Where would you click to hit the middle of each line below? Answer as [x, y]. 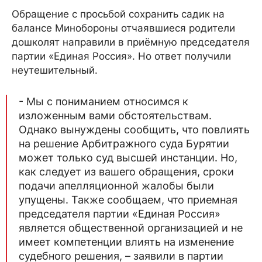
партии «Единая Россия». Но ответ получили [121, 56]
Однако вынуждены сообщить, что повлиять [134, 129]
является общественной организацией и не [131, 227]
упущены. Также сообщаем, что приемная [128, 199]
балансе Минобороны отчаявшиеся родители [123, 28]
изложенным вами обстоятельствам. [115, 115]
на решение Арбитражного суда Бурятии [124, 143]
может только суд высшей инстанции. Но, [128, 157]
